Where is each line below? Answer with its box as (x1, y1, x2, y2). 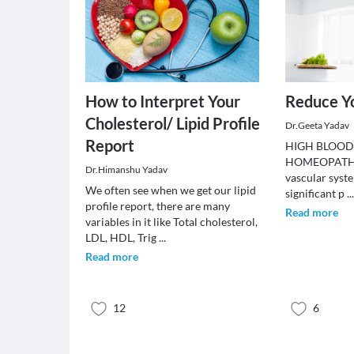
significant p (285, 186, 348, 200)
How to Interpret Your (85, 92, 240, 111)
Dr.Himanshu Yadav (85, 164, 168, 175)
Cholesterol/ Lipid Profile (85, 114, 260, 133)
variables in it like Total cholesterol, (85, 215, 258, 228)
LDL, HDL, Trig (85, 231, 159, 244)
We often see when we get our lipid (85, 183, 256, 197)
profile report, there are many (85, 199, 230, 213)
